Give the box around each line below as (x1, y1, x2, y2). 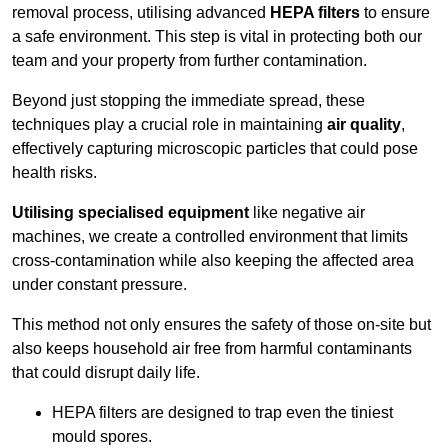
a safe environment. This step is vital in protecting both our (12, 28, 422, 46)
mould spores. (52, 428, 152, 446)
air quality (327, 116, 401, 134)
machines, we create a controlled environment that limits (12, 228, 408, 246)
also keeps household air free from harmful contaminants (12, 340, 412, 358)
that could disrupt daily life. (12, 364, 200, 382)
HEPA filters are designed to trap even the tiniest (52, 404, 393, 422)
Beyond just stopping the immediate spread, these (12, 92, 365, 110)
